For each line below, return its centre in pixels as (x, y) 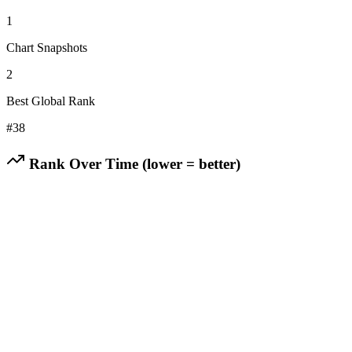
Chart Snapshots (47, 47)
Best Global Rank (51, 101)
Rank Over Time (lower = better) (133, 163)
